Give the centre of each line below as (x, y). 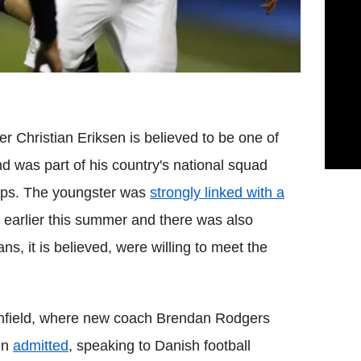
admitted (41, 345)
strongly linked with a (217, 192)
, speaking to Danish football (160, 345)
